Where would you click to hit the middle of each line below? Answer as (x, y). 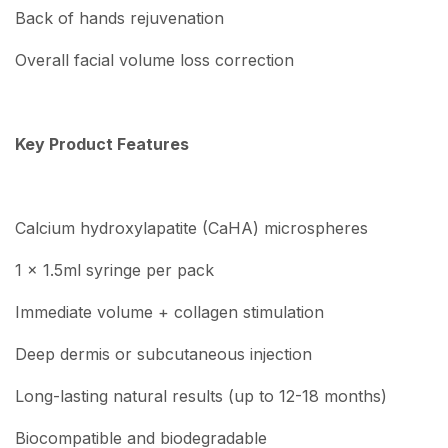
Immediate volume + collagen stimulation (169, 312)
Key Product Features (102, 144)
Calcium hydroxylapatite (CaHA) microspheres (191, 228)
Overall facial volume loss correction (154, 60)
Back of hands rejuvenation (119, 17)
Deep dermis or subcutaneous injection (163, 354)
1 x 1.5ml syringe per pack (114, 270)
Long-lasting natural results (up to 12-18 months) (201, 396)
